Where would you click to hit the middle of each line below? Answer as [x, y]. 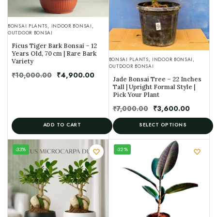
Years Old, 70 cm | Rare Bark [54, 53]
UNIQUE [124, 146]
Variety [23, 61]
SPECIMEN [126, 151]
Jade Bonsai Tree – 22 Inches [157, 79]
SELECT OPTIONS [163, 124]
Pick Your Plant [136, 94]
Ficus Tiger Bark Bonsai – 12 [54, 46]
